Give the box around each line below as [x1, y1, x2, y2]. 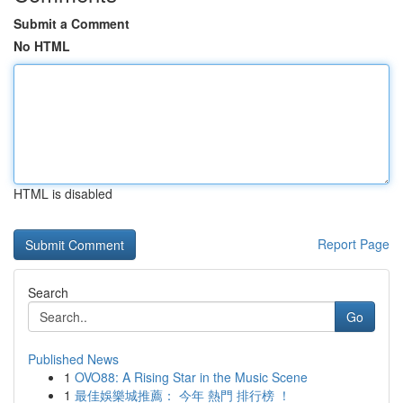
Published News [28, 350, 119, 368]
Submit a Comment [13, 14, 130, 32]
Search [28, 283, 68, 301]
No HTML [13, 37, 70, 55]
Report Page [318, 235, 390, 253]
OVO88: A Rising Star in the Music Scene [75, 368, 308, 386]
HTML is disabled [13, 184, 112, 202]
